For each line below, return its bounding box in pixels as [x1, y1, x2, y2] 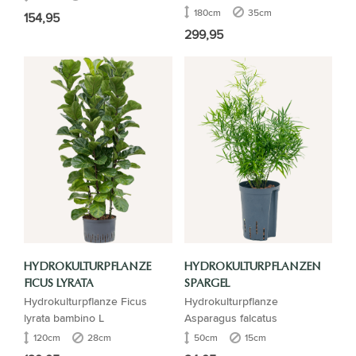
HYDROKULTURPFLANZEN [184, 261, 321, 273]
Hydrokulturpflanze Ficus [24, 292, 147, 310]
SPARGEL [184, 278, 230, 290]
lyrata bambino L [24, 309, 104, 327]
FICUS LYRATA [24, 278, 94, 290]
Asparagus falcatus [184, 309, 277, 327]
